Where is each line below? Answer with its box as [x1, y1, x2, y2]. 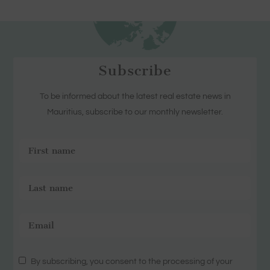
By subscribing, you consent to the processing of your [31, 257, 233, 266]
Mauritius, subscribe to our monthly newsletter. [47, 107, 223, 116]
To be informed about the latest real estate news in [39, 92, 231, 101]
